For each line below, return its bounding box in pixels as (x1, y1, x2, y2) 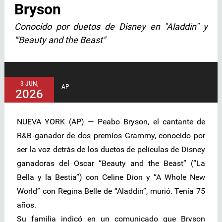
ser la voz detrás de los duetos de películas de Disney (17, 145, 205, 155)
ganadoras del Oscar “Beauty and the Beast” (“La (17, 159, 205, 168)
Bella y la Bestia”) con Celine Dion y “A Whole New (17, 172, 205, 182)
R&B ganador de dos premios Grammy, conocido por (17, 131, 205, 141)
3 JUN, (20, 80, 39, 88)
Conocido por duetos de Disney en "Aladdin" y (14, 21, 208, 32)
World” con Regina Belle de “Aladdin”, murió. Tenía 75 (17, 186, 205, 196)
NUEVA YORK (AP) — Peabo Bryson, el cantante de (17, 117, 205, 127)
